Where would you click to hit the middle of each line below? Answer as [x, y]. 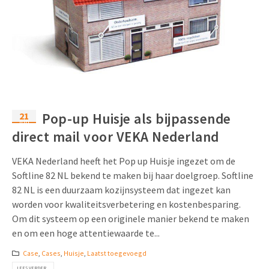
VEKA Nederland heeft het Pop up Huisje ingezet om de [124, 161]
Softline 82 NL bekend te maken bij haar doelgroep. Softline [133, 176]
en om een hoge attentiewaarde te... [86, 233]
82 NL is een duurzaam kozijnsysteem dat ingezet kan [121, 190]
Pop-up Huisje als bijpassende [137, 119]
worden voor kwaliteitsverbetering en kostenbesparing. [126, 204]
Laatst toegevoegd [116, 253]
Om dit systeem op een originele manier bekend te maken [131, 219]
